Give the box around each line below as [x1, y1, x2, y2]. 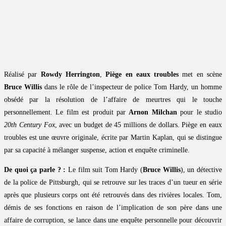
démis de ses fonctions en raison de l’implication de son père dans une [4, 203, 222, 211]
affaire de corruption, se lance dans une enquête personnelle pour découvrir [4, 216, 222, 224]
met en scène [179, 70, 222, 78]
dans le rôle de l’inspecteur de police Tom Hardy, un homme [41, 83, 222, 91]
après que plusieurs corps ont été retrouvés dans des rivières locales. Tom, [4, 191, 222, 199]
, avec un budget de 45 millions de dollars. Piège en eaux [54, 121, 222, 129]
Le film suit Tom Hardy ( [68, 165, 143, 174]
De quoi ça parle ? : [4, 165, 68, 174]
